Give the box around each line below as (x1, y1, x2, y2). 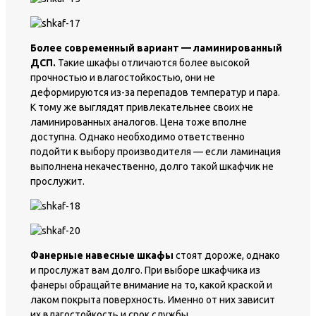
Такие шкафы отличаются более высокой (56, 57, 250, 69)
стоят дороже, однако (174, 250, 280, 262)
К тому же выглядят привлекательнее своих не (30, 102, 253, 114)
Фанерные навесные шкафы (30, 250, 174, 262)
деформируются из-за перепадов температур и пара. (30, 87, 280, 99)
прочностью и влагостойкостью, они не (30, 72, 215, 84)
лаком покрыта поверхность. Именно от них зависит (30, 294, 275, 306)
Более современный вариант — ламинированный (30, 42, 282, 54)
